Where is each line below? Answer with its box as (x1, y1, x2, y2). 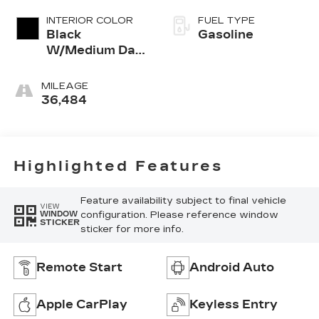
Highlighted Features (13, 157, 223, 174)
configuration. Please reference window (80, 209, 278, 221)
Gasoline (198, 28, 253, 42)
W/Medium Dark (46, 43, 148, 58)
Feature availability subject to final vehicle (80, 194, 286, 206)
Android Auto (189, 260, 274, 274)
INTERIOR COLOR (46, 15, 133, 27)
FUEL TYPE (198, 15, 255, 27)
